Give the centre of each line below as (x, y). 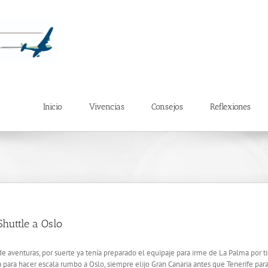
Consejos (167, 106)
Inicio (53, 106)
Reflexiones (230, 106)
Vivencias (107, 106)
